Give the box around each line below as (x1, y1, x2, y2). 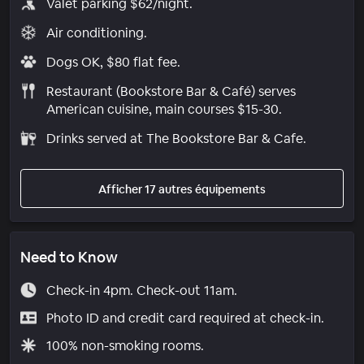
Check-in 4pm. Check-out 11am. (45, 281, 237, 299)
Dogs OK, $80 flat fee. (45, 53, 180, 71)
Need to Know (20, 247, 118, 266)
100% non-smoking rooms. (45, 336, 204, 354)
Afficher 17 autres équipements (98, 181, 266, 197)
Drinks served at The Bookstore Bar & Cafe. (45, 129, 306, 147)
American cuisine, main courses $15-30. (45, 100, 282, 118)
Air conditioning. (45, 24, 147, 41)
